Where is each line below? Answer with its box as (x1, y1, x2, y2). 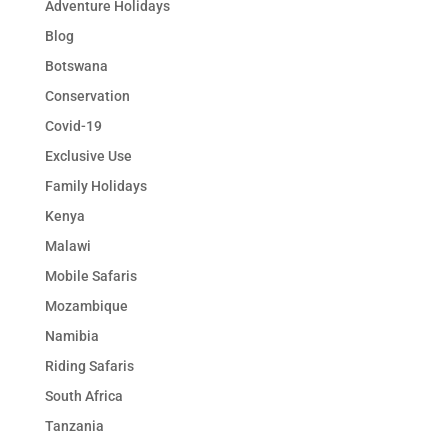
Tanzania (44, 418, 104, 434)
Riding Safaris (44, 358, 134, 374)
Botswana (44, 58, 108, 74)
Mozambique (44, 298, 128, 314)
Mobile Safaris (44, 268, 137, 284)
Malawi (44, 238, 91, 254)
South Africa (44, 388, 123, 404)
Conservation (44, 88, 130, 104)
